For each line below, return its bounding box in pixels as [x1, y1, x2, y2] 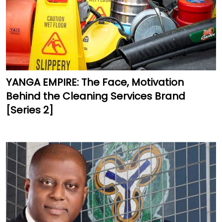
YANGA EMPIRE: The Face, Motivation [6, 75, 184, 90]
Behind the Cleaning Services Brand [6, 89, 185, 104]
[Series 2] [6, 103, 54, 117]
